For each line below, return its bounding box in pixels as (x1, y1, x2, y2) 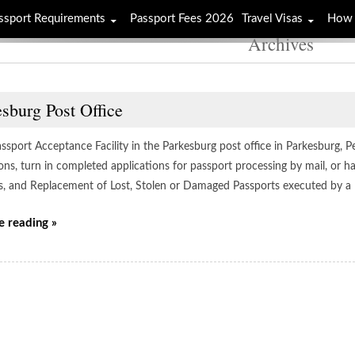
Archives (247, 32, 314, 55)
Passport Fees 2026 (130, 13, 234, 25)
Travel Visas (242, 13, 303, 25)
